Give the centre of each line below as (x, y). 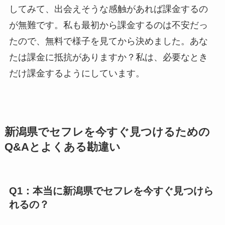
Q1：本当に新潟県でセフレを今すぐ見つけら (111, 191)
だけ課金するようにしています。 (77, 74)
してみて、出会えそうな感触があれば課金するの (108, 9)
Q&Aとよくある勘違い (62, 147)
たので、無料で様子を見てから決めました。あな (108, 41)
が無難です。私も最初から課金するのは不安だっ (108, 25)
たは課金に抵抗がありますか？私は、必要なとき (108, 58)
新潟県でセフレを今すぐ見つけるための (107, 132)
